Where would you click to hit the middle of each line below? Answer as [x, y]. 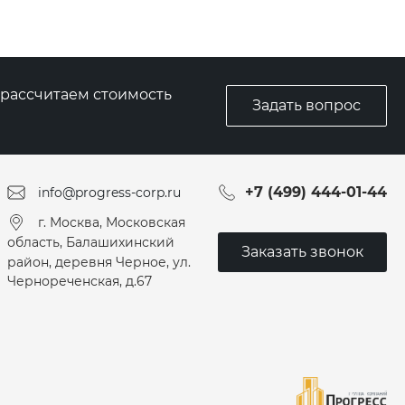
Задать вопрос [306, 105]
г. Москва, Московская [112, 222]
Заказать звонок [302, 251]
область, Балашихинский [91, 242]
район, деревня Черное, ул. [99, 262]
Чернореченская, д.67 [80, 282]
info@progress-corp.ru [109, 192]
